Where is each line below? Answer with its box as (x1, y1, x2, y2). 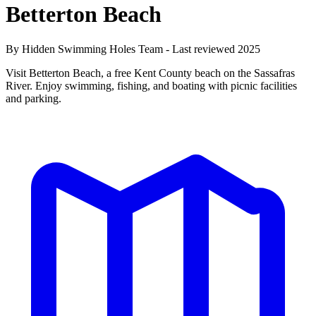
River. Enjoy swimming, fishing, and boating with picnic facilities (6, 79, 297, 92)
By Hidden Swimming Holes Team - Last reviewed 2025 (6, 42, 260, 55)
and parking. (6, 92, 61, 104)
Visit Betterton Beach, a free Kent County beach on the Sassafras (6, 66, 295, 79)
